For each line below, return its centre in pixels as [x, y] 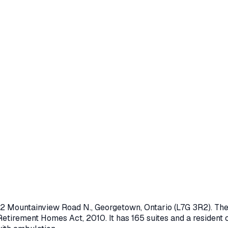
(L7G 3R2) [191, 207]
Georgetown [118, 207]
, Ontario [156, 207]
